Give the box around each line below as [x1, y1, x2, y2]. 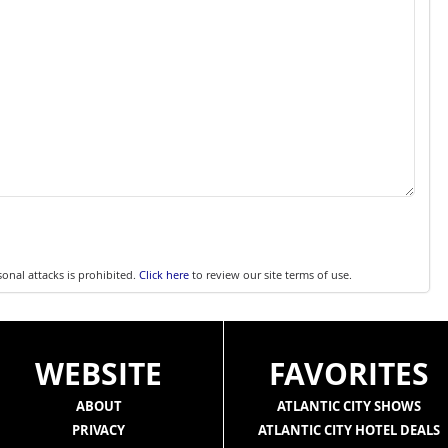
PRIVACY [72, 421, 125, 439]
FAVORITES [268, 353, 429, 394]
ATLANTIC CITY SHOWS [276, 397, 421, 415]
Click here [138, 267, 189, 282]
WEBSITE [35, 353, 162, 394]
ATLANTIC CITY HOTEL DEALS [257, 421, 440, 439]
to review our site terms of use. [188, 267, 352, 282]
